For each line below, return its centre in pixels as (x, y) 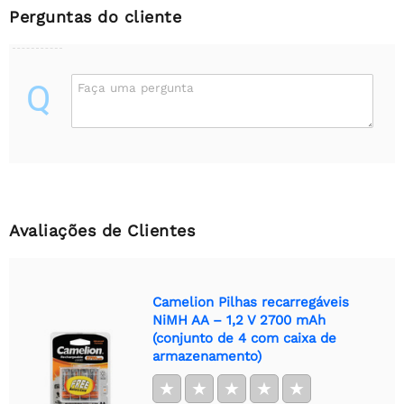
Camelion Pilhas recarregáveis (251, 302)
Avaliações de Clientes (102, 230)
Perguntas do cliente (95, 16)
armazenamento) (207, 356)
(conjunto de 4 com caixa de (244, 338)
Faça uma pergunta (136, 87)
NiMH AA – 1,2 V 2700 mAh (239, 320)
